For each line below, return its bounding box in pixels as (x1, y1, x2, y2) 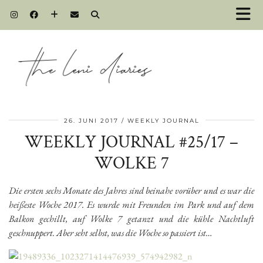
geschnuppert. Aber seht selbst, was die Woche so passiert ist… (9, 226, 213, 239)
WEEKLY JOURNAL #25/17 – (25, 130, 238, 154)
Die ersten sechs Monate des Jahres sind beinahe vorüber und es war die (9, 184, 254, 197)
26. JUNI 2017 (63, 116, 119, 124)
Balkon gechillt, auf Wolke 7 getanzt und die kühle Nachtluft (9, 212, 254, 225)
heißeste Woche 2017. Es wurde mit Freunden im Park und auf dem (9, 198, 254, 211)
